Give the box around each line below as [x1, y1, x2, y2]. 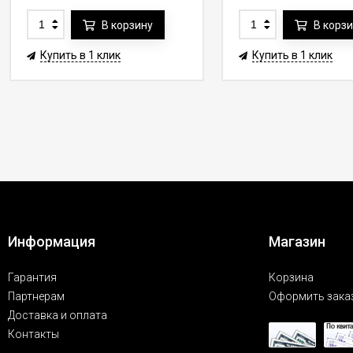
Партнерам [8, 290, 65, 303]
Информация [8, 233, 95, 250]
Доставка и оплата [8, 309, 107, 321]
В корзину [101, 18, 153, 32]
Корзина [269, 271, 314, 284]
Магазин [269, 233, 325, 250]
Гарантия [8, 271, 57, 284]
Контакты [8, 328, 59, 340]
